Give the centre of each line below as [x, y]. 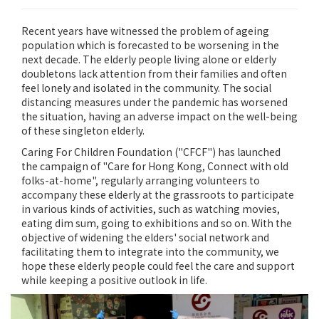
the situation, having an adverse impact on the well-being [159, 116]
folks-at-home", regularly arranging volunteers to [141, 181]
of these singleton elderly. [83, 131]
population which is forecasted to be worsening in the [150, 45]
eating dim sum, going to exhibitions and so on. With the [157, 223]
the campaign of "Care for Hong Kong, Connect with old [155, 166]
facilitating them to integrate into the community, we [150, 252]
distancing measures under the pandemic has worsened [155, 102]
